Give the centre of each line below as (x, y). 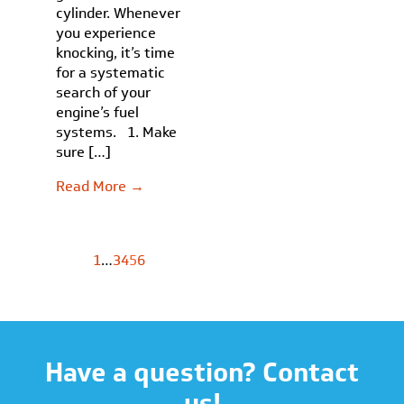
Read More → (101, 186)
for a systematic (111, 73)
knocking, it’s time (116, 53)
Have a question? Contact (202, 372)
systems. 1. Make (117, 132)
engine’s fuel (98, 112)
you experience (106, 33)
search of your (104, 92)
